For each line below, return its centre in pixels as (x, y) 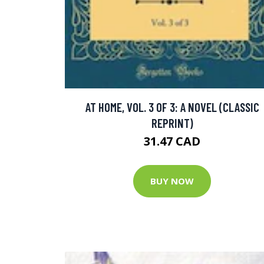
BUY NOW (172, 181)
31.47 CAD (172, 141)
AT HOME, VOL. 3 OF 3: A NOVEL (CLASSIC (172, 107)
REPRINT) (172, 123)
